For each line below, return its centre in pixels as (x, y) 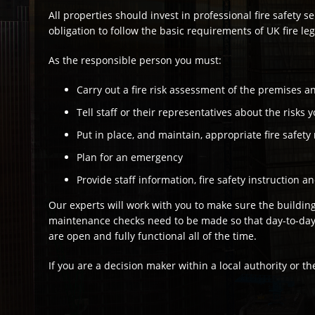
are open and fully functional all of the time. (153, 236)
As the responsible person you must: (135, 60)
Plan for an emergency (130, 157)
